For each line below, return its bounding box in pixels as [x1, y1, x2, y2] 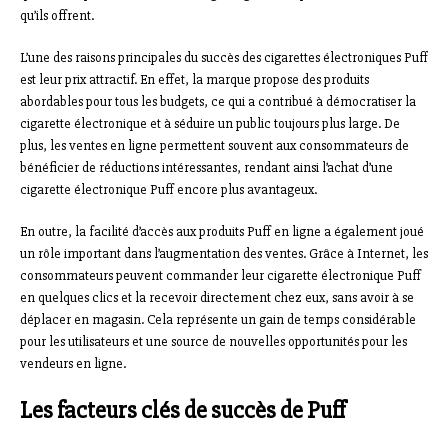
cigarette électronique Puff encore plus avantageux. [20, 180, 317, 198]
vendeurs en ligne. [20, 354, 126, 372]
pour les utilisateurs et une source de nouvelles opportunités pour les [20, 332, 407, 350]
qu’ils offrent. [20, 6, 94, 24]
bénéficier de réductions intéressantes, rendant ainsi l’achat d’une [20, 158, 393, 176]
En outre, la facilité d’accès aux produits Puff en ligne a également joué [20, 222, 424, 240]
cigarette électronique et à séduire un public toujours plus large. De [20, 114, 400, 132]
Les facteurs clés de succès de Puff [20, 395, 346, 425]
